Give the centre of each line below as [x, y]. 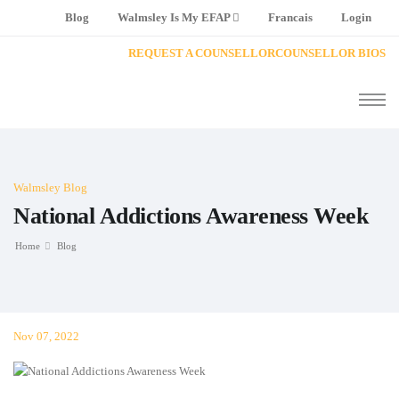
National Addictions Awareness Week [191, 216]
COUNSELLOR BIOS [330, 53]
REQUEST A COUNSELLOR [202, 53]
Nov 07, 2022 [46, 336]
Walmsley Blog [50, 187]
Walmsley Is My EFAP [175, 18]
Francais [290, 18]
